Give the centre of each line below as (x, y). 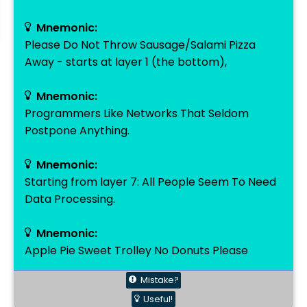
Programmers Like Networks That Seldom (137, 113)
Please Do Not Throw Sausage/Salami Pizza (140, 45)
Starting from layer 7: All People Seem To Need (150, 182)
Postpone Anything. (77, 131)
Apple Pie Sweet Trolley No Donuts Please (136, 250)
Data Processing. (70, 199)
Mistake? (159, 280)
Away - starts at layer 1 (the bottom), (126, 62)
